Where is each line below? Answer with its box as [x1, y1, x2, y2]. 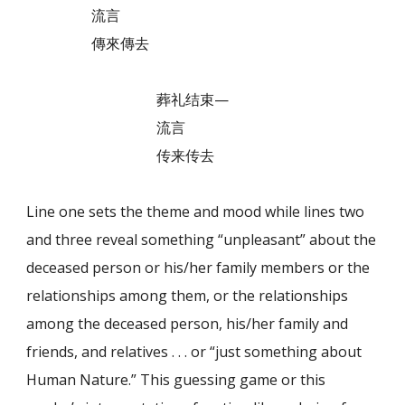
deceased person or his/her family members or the [26, 257, 371, 278]
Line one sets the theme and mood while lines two [26, 201, 365, 221]
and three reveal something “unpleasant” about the [26, 229, 377, 250]
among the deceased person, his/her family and [26, 313, 349, 334]
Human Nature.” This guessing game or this [26, 369, 326, 390]
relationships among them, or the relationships [26, 285, 349, 306]
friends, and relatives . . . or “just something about [26, 341, 363, 362]
